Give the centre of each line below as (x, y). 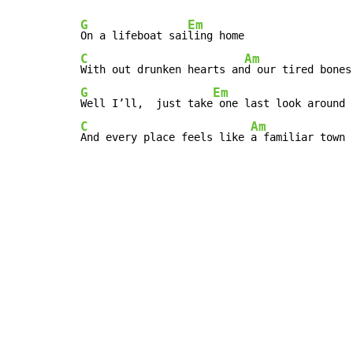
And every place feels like (165, 137)
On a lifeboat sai (134, 35)
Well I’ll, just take (147, 103)
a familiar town (298, 137)
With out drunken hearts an (162, 69)
